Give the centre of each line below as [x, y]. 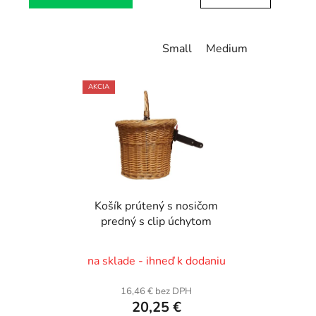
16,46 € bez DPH [156, 292]
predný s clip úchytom [156, 222]
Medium [227, 48]
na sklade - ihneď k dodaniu [156, 261]
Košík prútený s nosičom [156, 206]
